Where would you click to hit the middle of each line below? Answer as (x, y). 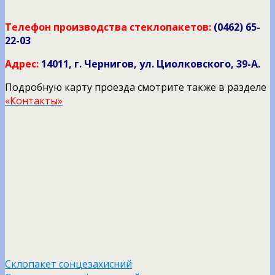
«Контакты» (34, 101)
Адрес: (22, 64)
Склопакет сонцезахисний (68, 264)
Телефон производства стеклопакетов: (108, 27)
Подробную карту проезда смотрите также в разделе (136, 87)
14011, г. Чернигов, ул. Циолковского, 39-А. (151, 64)
